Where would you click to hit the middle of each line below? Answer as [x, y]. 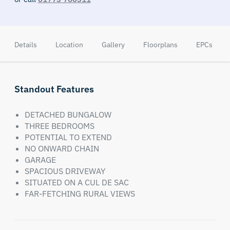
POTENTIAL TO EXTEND [68, 137]
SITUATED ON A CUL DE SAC [76, 182]
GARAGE [40, 160]
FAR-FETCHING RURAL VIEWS [80, 194]
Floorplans [160, 45]
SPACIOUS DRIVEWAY [65, 171]
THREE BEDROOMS [59, 126]
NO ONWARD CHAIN [62, 148]
